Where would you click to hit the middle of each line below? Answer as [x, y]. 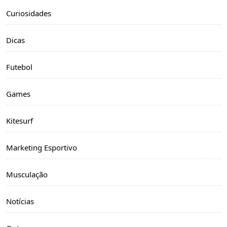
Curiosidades [29, 13]
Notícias [20, 201]
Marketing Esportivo [42, 147]
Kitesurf [20, 121]
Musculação [27, 174]
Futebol [19, 67]
